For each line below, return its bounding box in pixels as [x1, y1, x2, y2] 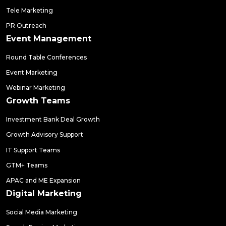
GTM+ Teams [6, 161, 47, 169]
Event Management [6, 33, 91, 43]
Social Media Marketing [6, 208, 77, 216]
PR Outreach [6, 22, 46, 30]
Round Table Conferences [6, 53, 87, 61]
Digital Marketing [6, 188, 82, 198]
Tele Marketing [6, 6, 53, 14]
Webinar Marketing [6, 84, 65, 92]
